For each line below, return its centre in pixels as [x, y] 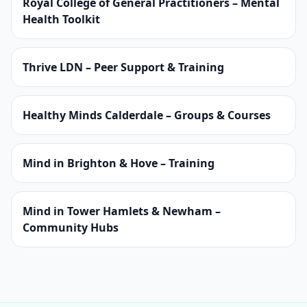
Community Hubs [71, 228]
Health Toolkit [61, 19]
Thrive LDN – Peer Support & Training [123, 67]
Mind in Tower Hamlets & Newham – [122, 211]
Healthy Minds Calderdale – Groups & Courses [147, 115]
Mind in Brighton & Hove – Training [119, 163]
